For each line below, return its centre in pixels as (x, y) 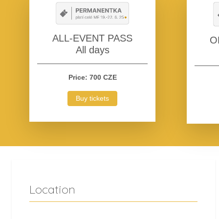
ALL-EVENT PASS (92, 38)
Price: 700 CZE (92, 77)
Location (52, 189)
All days (92, 50)
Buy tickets (92, 99)
